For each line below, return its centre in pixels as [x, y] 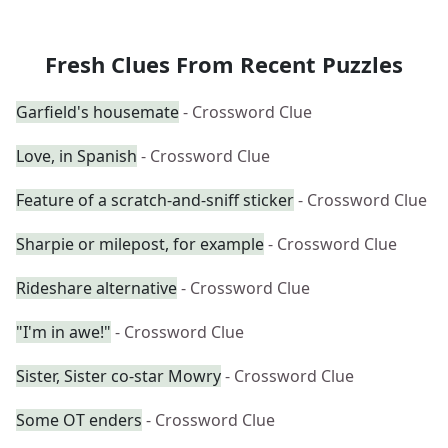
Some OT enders [79, 420]
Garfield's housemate [97, 112]
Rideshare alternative [96, 288]
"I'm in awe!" [63, 332]
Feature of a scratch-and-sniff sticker [155, 200]
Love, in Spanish [76, 156]
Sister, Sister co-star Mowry [118, 376]
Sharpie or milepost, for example [140, 244]
